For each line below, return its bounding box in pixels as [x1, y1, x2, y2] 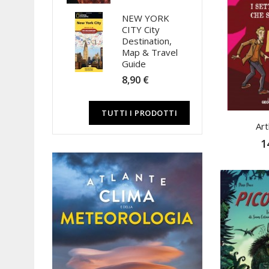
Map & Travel [122, 46, 178, 58]
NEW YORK [122, 12, 169, 24]
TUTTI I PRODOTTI [101, 107, 177, 118]
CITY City [122, 23, 160, 35]
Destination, [122, 35, 172, 47]
